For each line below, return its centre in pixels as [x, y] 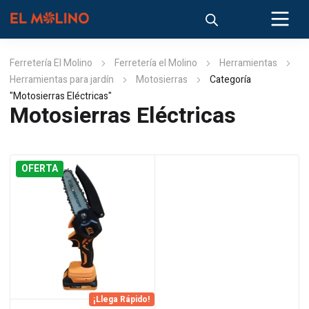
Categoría [230, 80]
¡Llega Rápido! [121, 299]
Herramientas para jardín [62, 80]
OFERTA [40, 169]
